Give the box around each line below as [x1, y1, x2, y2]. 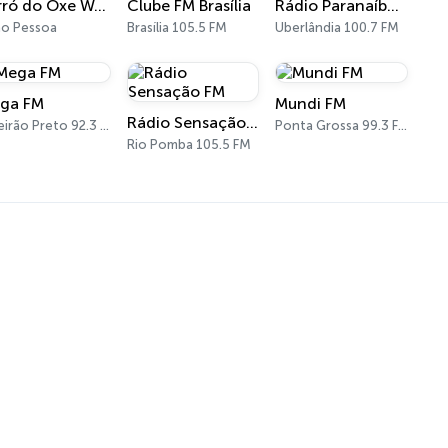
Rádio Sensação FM [245, 113, 258, 132]
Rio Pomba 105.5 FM [126, 137, 251, 152]
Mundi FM [275, 94, 347, 113]
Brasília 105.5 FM [126, 20, 227, 35]
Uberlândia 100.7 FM [275, 20, 400, 35]
